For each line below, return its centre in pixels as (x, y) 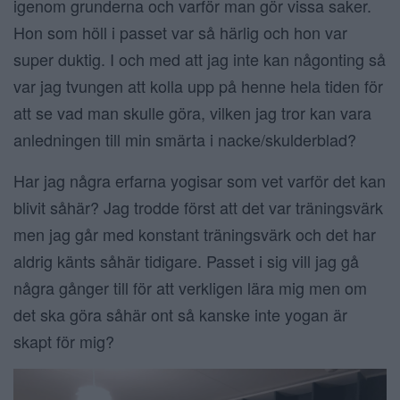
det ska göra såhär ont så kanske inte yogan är (180, 314)
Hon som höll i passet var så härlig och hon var (180, 32)
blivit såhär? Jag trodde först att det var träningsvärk (198, 207)
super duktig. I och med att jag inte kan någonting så (200, 58)
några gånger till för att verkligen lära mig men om (190, 287)
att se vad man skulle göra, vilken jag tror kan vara (192, 112)
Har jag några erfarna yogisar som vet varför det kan (200, 180)
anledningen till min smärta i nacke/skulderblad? (185, 139)
